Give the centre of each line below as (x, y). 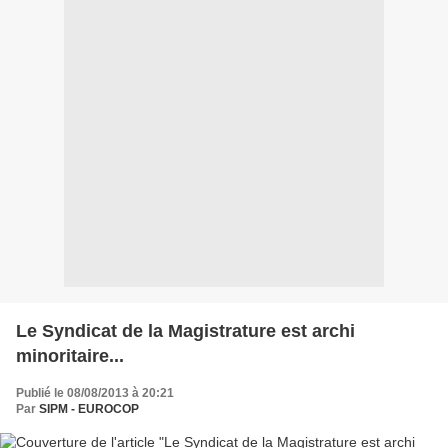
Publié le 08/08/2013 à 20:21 (95, 392)
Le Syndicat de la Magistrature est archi (185, 330)
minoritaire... (70, 355)
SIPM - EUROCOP (89, 408)
